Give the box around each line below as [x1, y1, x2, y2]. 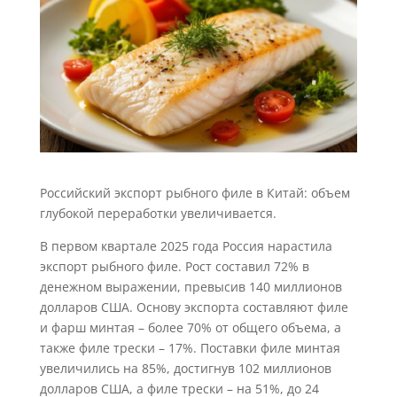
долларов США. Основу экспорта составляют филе [39, 298, 348, 315]
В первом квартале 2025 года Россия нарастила [39, 237, 332, 254]
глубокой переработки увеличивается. [39, 204, 276, 222]
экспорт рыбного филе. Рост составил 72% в [39, 257, 309, 275]
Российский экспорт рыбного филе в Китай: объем [39, 183, 350, 201]
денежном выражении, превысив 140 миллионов [39, 277, 342, 295]
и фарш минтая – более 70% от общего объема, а [39, 318, 341, 336]
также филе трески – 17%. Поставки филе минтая [39, 339, 340, 356]
